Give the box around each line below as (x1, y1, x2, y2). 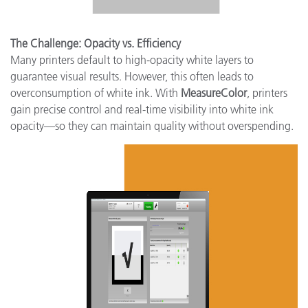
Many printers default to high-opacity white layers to (10, 53, 254, 67)
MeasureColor (181, 86, 247, 100)
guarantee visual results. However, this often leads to (10, 69, 254, 83)
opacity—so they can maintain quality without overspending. (10, 119, 294, 133)
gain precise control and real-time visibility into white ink (10, 102, 274, 116)
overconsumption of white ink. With (10, 86, 181, 100)
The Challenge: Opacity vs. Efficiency (10, 36, 181, 50)
